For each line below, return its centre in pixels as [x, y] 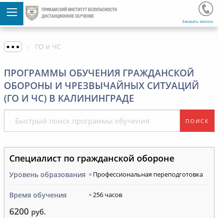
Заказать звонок [198, 21]
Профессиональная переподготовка [148, 174]
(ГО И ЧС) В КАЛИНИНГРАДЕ [69, 98]
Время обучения [38, 195]
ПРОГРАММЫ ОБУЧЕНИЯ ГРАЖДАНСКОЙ [99, 73]
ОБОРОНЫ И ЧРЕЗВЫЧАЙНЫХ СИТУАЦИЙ [101, 86]
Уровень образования [47, 174]
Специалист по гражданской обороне [91, 158]
